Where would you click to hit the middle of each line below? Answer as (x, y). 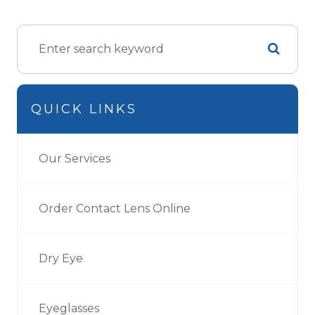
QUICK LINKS (84, 109)
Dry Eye (61, 258)
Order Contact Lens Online (115, 208)
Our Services (75, 158)
